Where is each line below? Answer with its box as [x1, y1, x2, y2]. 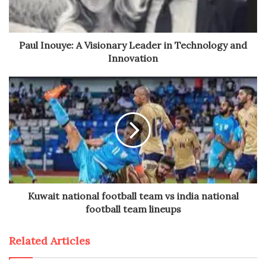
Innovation [108, 52, 158, 64]
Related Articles [9, 233, 90, 248]
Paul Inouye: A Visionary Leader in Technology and [19, 39, 247, 51]
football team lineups [85, 202, 181, 215]
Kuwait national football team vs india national [27, 189, 239, 202]
